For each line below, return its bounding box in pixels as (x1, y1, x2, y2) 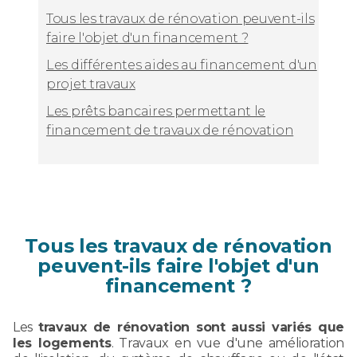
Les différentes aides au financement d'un (46, 57, 317, 73)
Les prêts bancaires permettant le (46, 103, 266, 119)
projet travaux (46, 76, 135, 92)
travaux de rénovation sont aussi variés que (37, 319, 344, 335)
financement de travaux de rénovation (46, 122, 294, 138)
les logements (13, 335, 112, 351)
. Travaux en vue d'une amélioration (111, 335, 344, 351)
